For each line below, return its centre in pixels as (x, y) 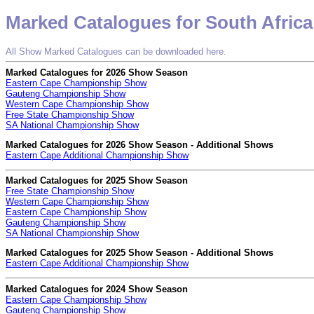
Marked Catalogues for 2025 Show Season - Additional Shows (139, 253)
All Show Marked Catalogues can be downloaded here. (116, 51)
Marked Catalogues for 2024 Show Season (97, 289)
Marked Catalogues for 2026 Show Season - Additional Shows (139, 144)
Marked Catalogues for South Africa (159, 23)
